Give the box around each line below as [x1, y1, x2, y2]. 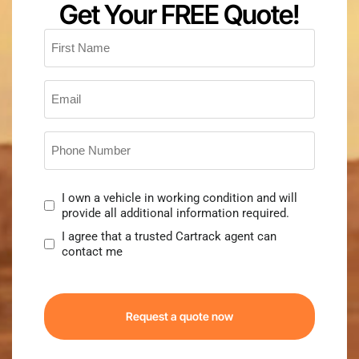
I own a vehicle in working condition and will [62, 190, 297, 205]
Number [43, 146, 90, 162]
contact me [62, 244, 123, 259]
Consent [43, 182, 91, 198]
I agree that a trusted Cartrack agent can [62, 228, 276, 244]
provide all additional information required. [62, 205, 289, 220]
